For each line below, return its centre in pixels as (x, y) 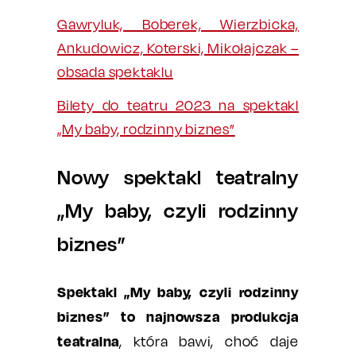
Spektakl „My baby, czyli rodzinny (178, 292)
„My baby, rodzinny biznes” (146, 129)
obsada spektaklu (115, 72)
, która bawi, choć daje (209, 341)
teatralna (89, 341)
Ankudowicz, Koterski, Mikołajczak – (178, 48)
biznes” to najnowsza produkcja (178, 316)
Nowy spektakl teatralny (178, 177)
